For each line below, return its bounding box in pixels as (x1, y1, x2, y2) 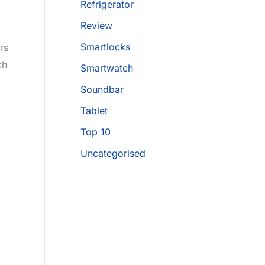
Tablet (80, 105, 108, 117)
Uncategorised (80, 147, 146, 160)
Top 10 (80, 126, 111, 138)
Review (80, 20, 112, 32)
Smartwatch (80, 62, 133, 75)
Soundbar (80, 83, 124, 96)
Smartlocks (80, 41, 130, 53)
